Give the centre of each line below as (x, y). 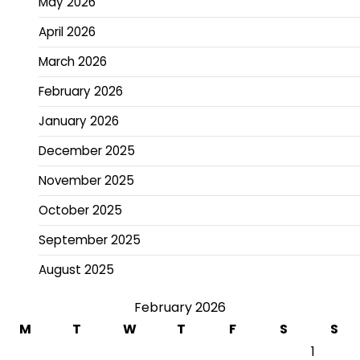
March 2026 (73, 61)
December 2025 (87, 150)
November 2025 (86, 180)
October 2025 (80, 210)
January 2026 (79, 121)
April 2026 (67, 31)
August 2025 (76, 269)
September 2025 (90, 239)
